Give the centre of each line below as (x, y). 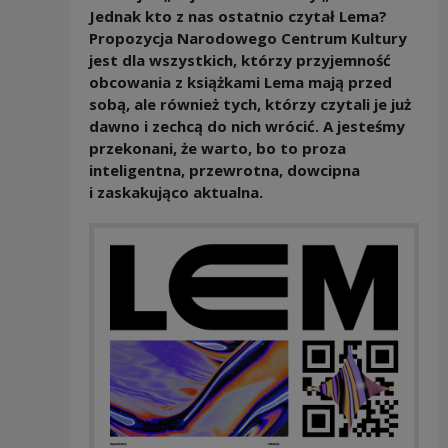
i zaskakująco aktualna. (179, 192)
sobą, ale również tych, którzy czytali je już (249, 104)
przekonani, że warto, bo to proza (217, 148)
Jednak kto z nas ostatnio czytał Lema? (237, 16)
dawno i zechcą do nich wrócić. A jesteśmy (246, 126)
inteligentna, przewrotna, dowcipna (224, 170)
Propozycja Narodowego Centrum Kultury (247, 38)
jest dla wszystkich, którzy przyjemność (239, 60)
